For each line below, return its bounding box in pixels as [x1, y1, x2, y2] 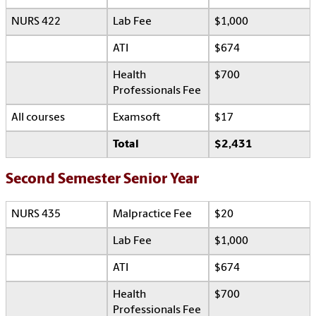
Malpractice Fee [113, 209, 192, 221]
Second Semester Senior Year [6, 172, 199, 188]
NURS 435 [11, 209, 61, 221]
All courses [11, 112, 65, 124]
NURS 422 [11, 16, 61, 28]
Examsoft [113, 112, 160, 124]
